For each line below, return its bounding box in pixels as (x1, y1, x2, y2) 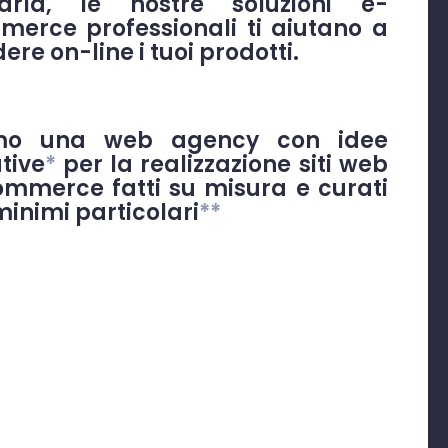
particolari (74, 197, 199, 229)
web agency (103, 125, 259, 157)
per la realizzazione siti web (55, 149, 388, 181)
